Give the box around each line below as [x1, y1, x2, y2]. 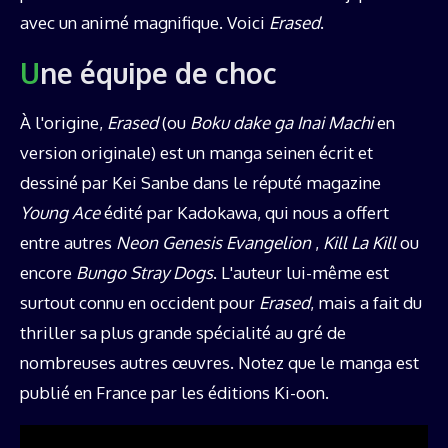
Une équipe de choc [40, 54, 277, 91]
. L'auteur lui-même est [213, 261, 389, 283]
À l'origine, [20, 111, 107, 133]
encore [20, 261, 76, 283]
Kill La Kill [323, 231, 396, 253]
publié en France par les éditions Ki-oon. [20, 381, 329, 403]
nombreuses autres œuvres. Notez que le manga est [20, 351, 419, 373]
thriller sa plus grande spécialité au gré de [20, 321, 346, 343]
